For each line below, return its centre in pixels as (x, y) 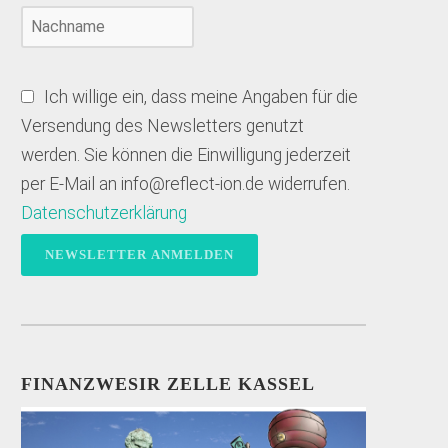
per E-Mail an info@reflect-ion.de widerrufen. (186, 184)
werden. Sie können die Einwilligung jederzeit (186, 155)
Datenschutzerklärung (104, 213)
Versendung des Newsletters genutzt (163, 126)
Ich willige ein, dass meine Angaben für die (199, 97)
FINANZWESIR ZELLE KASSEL (168, 384)
